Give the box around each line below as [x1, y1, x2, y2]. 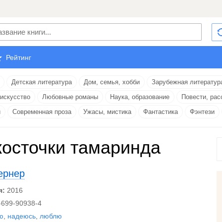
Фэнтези [190, 108, 215, 115]
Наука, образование [110, 93, 169, 101]
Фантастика [143, 108, 178, 115]
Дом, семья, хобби [84, 78, 140, 86]
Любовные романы [42, 93, 98, 101]
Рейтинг [6, 54, 31, 61]
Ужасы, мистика [83, 108, 131, 115]
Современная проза [12, 108, 71, 115]
